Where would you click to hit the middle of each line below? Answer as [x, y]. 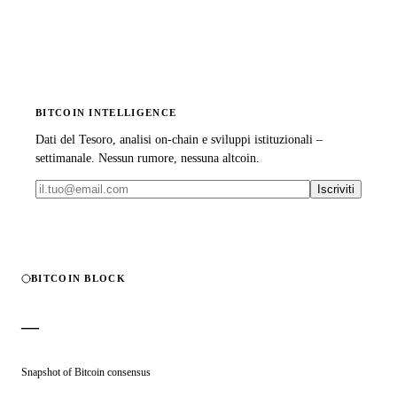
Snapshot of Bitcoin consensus [86, 373]
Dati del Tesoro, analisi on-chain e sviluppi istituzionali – [179, 140]
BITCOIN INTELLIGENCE [106, 113]
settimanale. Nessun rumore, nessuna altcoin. [148, 159]
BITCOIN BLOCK [78, 279]
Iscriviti [336, 190]
